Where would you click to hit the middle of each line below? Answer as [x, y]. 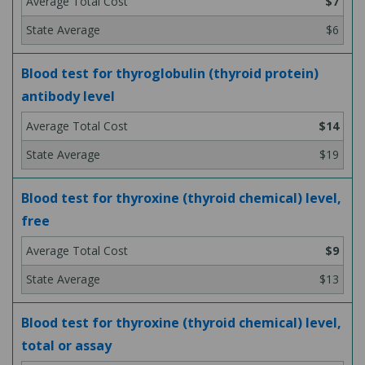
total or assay [66, 345]
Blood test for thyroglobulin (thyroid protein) [170, 73]
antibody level [68, 96]
